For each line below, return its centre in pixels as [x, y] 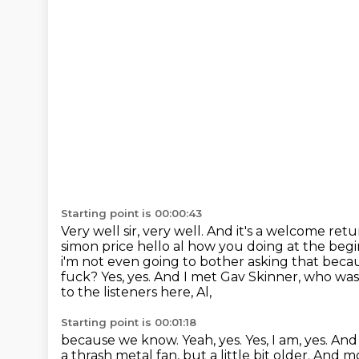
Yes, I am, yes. [288, 340]
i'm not [84, 262]
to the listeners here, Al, [136, 292]
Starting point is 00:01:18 [129, 322]
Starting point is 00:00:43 [131, 213]
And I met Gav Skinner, [229, 277]
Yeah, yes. [214, 340]
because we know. [121, 340]
